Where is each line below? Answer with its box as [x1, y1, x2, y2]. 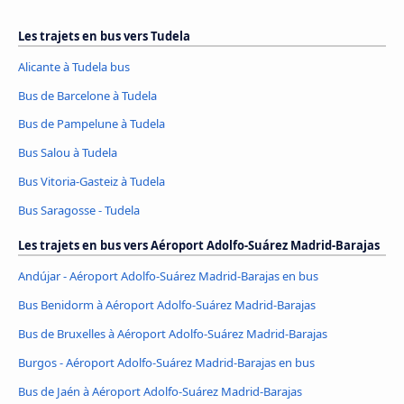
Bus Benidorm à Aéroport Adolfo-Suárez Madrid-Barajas [18, 297, 316, 314]
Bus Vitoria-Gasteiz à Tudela [18, 173, 165, 190]
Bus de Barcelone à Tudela [18, 87, 157, 104]
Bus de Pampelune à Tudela [18, 115, 165, 133]
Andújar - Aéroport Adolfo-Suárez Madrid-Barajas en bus [18, 268, 318, 285]
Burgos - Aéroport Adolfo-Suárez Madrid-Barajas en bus [18, 354, 315, 372]
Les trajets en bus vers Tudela [18, 27, 190, 44]
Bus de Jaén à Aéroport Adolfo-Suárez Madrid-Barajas [18, 383, 302, 400]
